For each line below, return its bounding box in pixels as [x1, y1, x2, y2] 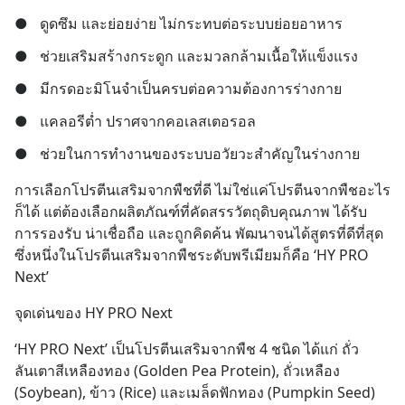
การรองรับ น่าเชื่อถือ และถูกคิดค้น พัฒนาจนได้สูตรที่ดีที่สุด [14, 223, 383, 243]
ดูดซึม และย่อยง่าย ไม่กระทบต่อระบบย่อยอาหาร [40, 14, 343, 33]
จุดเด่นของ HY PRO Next [14, 303, 173, 323]
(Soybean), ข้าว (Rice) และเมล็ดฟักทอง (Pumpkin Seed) [14, 382, 375, 402]
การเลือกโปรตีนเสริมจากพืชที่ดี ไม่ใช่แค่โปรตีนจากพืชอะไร [14, 180, 391, 200]
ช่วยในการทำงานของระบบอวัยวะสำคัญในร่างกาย [40, 144, 360, 164]
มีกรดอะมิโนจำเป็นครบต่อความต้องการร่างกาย [40, 79, 342, 99]
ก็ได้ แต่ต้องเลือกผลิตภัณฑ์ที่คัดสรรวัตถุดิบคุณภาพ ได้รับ [14, 202, 367, 221]
